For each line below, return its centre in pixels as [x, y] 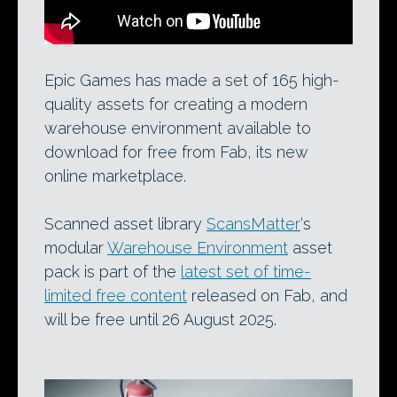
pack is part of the [113, 272]
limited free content [116, 296]
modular [76, 248]
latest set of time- [246, 272]
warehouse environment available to [178, 128]
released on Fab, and [267, 296]
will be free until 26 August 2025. [160, 319]
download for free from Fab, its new [176, 152]
